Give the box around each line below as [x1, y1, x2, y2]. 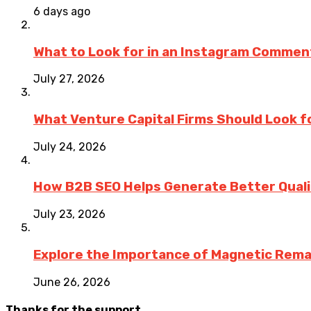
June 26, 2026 [33, 275, 110, 289]
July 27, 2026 [33, 72, 105, 86]
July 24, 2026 [33, 140, 106, 153]
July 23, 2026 [33, 208, 106, 221]
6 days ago [33, 4, 90, 18]
